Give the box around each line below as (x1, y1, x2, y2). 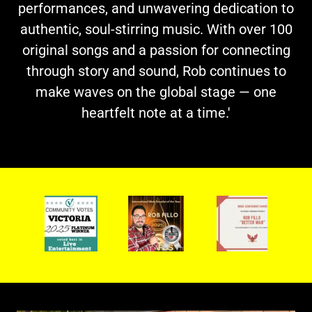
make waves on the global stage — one (36, 83, 276, 100)
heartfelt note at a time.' (81, 104, 231, 121)
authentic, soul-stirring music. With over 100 (19, 20, 292, 38)
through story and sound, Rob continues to (26, 62, 286, 79)
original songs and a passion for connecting (22, 41, 290, 58)
